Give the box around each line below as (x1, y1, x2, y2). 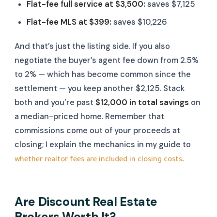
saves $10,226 (111, 17, 167, 28)
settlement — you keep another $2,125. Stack (15, 83, 185, 93)
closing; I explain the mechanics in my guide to (15, 139, 191, 150)
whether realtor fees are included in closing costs (15, 155, 182, 164)
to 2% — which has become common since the (15, 69, 191, 79)
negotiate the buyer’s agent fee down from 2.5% (15, 55, 199, 65)
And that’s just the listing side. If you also (15, 41, 170, 51)
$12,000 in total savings (95, 97, 189, 108)
